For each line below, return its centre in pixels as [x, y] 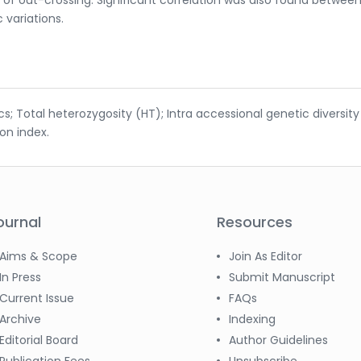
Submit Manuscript [282, 277]
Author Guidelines [278, 340]
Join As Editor [266, 256]
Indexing [252, 319]
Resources [255, 222]
